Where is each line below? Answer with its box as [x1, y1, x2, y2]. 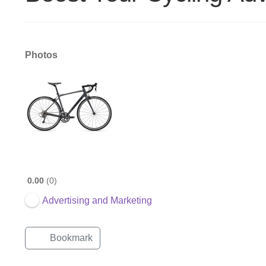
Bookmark [49, 232, 93, 243]
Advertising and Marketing [42, 195, 152, 205]
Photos [24, 49, 58, 60]
